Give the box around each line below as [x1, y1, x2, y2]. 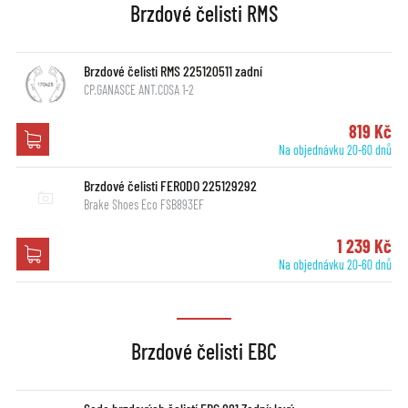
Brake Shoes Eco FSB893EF [83, 197, 204, 213]
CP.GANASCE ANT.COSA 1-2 [83, 82, 194, 98]
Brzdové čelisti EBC [131, 338, 277, 365]
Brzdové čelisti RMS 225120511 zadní [83, 62, 262, 80]
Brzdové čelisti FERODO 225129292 [83, 177, 257, 195]
